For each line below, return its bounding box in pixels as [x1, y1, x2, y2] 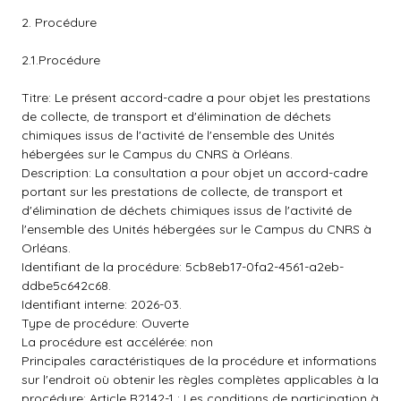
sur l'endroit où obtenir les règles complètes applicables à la [21, 371, 379, 388]
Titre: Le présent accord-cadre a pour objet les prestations [21, 90, 371, 106]
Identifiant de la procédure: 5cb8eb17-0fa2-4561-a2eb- [21, 259, 344, 275]
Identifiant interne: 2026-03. [21, 296, 182, 312]
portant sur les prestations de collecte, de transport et [21, 183, 343, 200]
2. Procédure [21, 14, 97, 30]
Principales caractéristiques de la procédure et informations [21, 353, 377, 369]
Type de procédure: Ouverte [21, 315, 189, 331]
